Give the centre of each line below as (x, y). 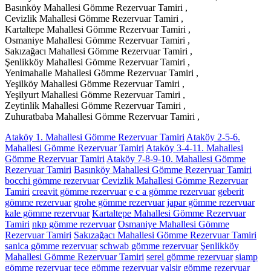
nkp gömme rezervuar (74, 224)
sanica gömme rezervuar (51, 246)
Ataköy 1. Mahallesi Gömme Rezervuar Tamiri (95, 137)
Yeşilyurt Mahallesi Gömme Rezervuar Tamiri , (95, 94)
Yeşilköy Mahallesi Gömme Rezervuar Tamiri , (95, 83)
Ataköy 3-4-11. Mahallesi (194, 148)
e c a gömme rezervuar (172, 191)
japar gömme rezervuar (211, 202)
